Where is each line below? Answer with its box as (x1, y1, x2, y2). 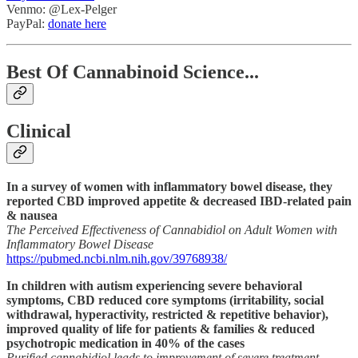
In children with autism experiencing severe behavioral (6, 278, 302, 292)
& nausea (6, 208, 58, 222)
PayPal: (6, 17, 48, 31)
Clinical (6, 120, 71, 141)
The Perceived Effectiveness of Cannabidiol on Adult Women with (6, 222, 337, 237)
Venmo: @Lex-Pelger (6, 2, 117, 17)
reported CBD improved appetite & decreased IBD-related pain (6, 193, 352, 208)
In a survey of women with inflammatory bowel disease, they (6, 179, 332, 193)
